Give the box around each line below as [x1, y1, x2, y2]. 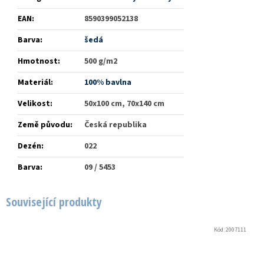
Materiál [18, 77, 51, 89]
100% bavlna [84, 77, 131, 89]
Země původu [18, 119, 70, 131]
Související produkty [6, 194, 102, 210]
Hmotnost [18, 55, 58, 68]
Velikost [18, 98, 50, 110]
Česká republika [84, 119, 147, 131]
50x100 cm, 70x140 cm [84, 98, 164, 110]
